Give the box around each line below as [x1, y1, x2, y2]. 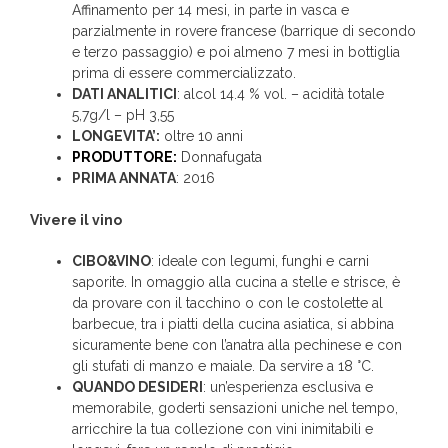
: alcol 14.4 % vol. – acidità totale [177, 86, 384, 103]
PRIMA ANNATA [72, 170, 176, 187]
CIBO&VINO [72, 253, 151, 270]
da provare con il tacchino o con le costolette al [72, 295, 383, 312]
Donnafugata [177, 149, 262, 166]
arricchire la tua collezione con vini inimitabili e [72, 421, 373, 438]
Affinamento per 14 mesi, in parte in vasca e [72, 2, 349, 19]
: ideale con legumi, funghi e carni [151, 253, 369, 270]
